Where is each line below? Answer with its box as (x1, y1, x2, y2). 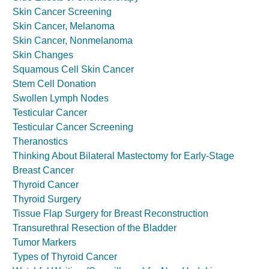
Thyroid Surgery (13, 194, 81, 205)
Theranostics (13, 136, 68, 147)
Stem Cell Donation (13, 79, 96, 89)
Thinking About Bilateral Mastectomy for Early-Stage (13, 151, 234, 162)
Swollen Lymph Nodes (13, 93, 109, 104)
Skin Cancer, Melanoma (13, 21, 115, 32)
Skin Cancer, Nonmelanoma (13, 35, 133, 46)
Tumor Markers (13, 237, 76, 248)
